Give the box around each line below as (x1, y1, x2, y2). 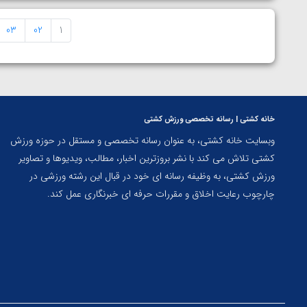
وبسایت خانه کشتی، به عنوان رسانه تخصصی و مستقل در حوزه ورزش (10, 132, 275, 148)
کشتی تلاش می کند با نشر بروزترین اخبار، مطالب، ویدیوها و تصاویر (19, 150, 275, 166)
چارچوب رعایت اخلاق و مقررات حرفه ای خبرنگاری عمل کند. (47, 186, 275, 201)
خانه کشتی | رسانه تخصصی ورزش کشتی (144, 112, 275, 125)
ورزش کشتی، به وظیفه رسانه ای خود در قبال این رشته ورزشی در (29, 168, 275, 184)
